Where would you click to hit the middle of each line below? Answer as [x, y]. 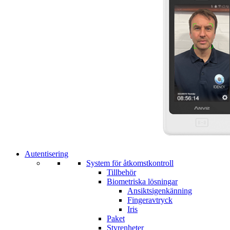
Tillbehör [121, 172]
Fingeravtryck [150, 200]
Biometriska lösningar [142, 181]
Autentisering [46, 154]
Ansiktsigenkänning [160, 190]
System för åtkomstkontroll [130, 163]
